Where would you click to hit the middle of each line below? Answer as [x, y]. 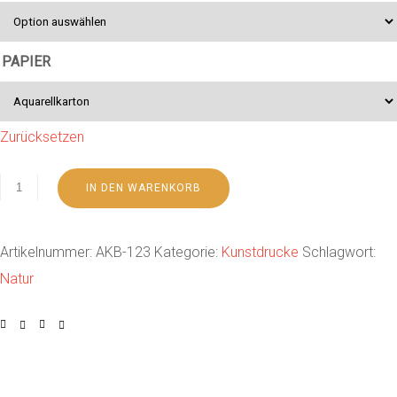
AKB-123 [123, 252]
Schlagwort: [339, 252]
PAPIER [26, 62]
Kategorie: [188, 252]
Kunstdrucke [260, 252]
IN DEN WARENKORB [144, 188]
